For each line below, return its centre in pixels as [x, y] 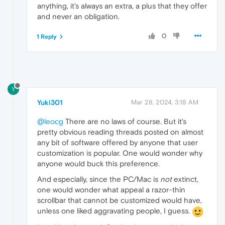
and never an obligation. [78, 17]
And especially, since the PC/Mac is [99, 179]
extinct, [185, 179]
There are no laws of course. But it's [125, 122]
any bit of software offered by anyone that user [118, 143]
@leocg [50, 122]
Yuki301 [50, 103]
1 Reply [47, 37]
